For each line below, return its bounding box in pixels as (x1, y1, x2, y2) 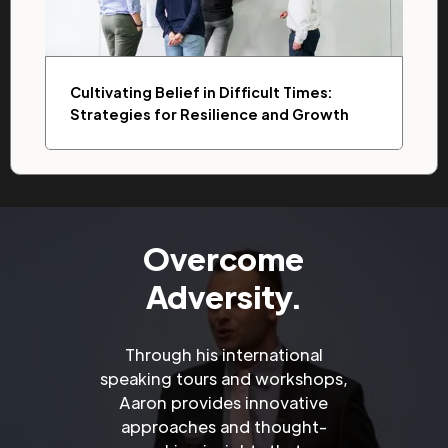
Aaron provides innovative (119, 392, 329, 413)
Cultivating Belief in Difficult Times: (70, 83, 332, 101)
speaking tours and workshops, (99, 368, 348, 389)
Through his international (124, 344, 323, 365)
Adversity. (146, 276, 302, 316)
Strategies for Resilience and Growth (70, 105, 349, 123)
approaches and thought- (120, 416, 327, 437)
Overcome (143, 238, 305, 278)
